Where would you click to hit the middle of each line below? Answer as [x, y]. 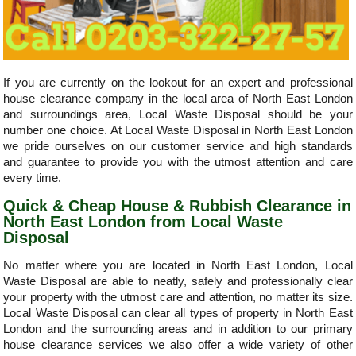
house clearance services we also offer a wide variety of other [178, 344]
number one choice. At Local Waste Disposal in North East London [178, 131]
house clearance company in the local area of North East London [178, 99]
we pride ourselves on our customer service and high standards [178, 147]
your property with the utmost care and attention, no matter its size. [178, 297]
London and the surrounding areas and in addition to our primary [178, 329]
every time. [33, 178]
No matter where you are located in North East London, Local [178, 265]
